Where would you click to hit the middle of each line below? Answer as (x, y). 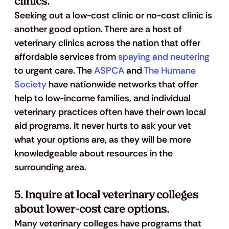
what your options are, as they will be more (104, 140)
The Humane (170, 71)
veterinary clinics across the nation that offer (108, 43)
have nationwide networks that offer (123, 85)
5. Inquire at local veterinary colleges (107, 195)
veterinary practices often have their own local (111, 112)
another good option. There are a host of (99, 29)
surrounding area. (50, 167)
